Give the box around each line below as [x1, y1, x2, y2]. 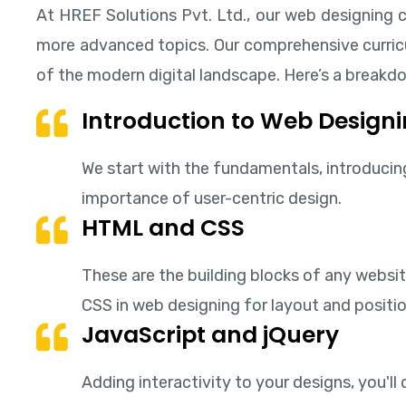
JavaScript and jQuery [82, 318, 339, 351]
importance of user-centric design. [82, 188, 342, 208]
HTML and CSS [82, 211, 245, 244]
